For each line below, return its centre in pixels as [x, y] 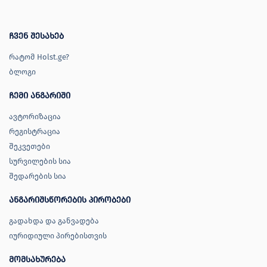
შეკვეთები [30, 147]
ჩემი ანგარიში [40, 96]
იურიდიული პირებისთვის [58, 236]
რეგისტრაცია [35, 132]
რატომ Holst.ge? [39, 57]
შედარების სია [38, 176]
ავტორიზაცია [35, 117]
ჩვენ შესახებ [36, 36]
